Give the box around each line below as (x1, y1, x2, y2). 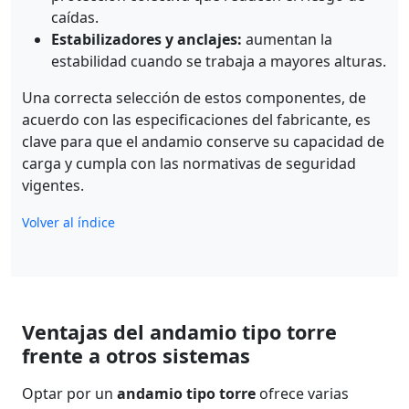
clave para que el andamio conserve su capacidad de (22, 131, 384, 152)
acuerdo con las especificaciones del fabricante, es (22, 109, 371, 130)
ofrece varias (256, 383, 349, 404)
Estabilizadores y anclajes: (51, 28, 242, 49)
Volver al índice (22, 213, 115, 231)
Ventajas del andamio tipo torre (22, 318, 337, 345)
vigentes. (22, 174, 84, 195)
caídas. (51, 6, 99, 27)
